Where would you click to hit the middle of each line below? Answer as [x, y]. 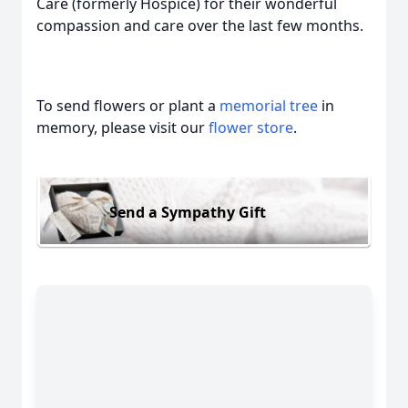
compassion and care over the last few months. [200, 25]
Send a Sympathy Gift [188, 212]
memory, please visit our [122, 127]
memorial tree [269, 106]
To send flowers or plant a [128, 106]
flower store [251, 127]
